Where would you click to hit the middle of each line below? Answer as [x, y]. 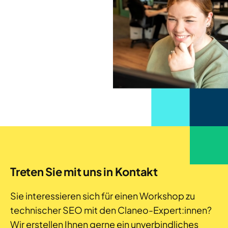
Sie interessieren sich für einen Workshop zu [103, 195]
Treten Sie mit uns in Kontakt [84, 171]
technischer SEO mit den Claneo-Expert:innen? [111, 210]
